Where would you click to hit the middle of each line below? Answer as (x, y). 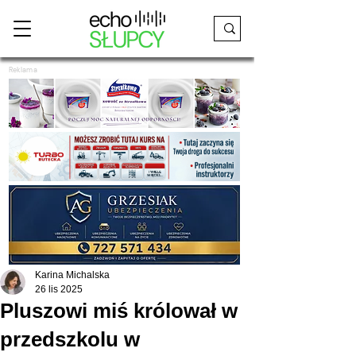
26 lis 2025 (59, 289)
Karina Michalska (72, 275)
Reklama (23, 70)
